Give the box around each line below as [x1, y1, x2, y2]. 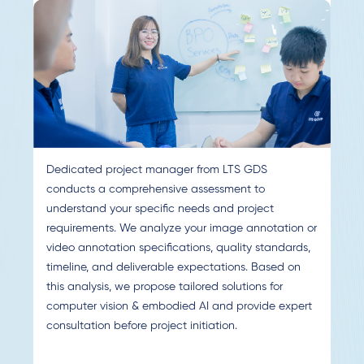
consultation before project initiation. [45, 319, 237, 332]
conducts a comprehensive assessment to [45, 183, 265, 196]
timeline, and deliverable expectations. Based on [45, 261, 301, 274]
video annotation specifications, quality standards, [45, 241, 310, 254]
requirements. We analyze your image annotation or [45, 222, 317, 235]
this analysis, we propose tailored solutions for [45, 280, 283, 293]
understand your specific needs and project [45, 202, 274, 215]
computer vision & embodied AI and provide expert [45, 300, 312, 313]
